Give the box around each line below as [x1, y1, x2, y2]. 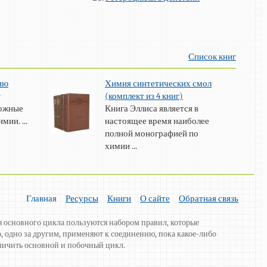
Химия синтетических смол [104, 78, 212, 89]
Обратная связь [179, 193, 238, 204]
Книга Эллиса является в [104, 103, 198, 114]
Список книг [188, 51, 236, 63]
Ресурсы [66, 193, 98, 204]
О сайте [140, 193, 170, 204]
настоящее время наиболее [104, 116, 209, 127]
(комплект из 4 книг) [104, 91, 183, 102]
